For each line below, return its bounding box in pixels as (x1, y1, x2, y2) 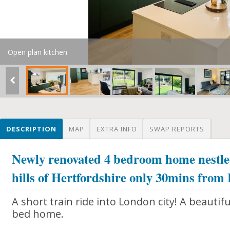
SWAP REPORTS (149, 124, 204, 133)
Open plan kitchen (8, 47, 67, 57)
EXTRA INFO (97, 124, 137, 133)
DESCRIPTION (6, 124, 56, 133)
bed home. (12, 207, 64, 221)
